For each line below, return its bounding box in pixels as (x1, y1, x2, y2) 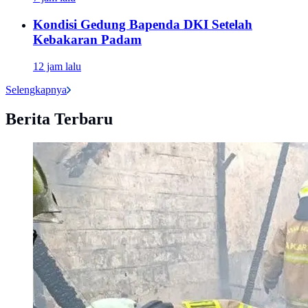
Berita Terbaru (5, 109, 113, 128)
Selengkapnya (5, 83, 67, 96)
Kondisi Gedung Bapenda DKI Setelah (33, 17, 252, 32)
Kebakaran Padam (33, 32, 142, 47)
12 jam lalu (33, 60, 81, 72)
